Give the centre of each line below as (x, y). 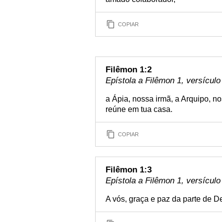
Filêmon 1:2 (129, 70)
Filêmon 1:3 (129, 170)
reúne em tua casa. (139, 109)
